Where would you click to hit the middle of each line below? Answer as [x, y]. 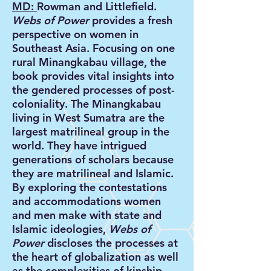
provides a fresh [131, 20]
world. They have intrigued [79, 145]
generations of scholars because [93, 159]
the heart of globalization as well [95, 257]
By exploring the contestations [90, 187]
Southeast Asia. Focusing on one [93, 48]
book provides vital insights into [93, 76]
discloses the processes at [111, 243]
